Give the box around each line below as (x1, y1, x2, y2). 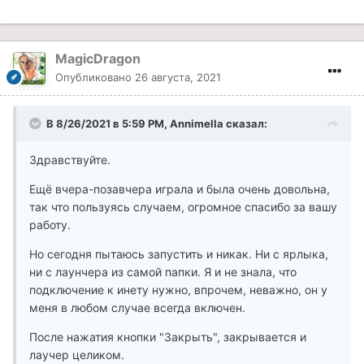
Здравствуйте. (29, 152, 110, 167)
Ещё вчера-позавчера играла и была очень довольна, (29, 181, 330, 196)
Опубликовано (55, 70, 135, 84)
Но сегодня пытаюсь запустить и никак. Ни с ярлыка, (29, 246, 328, 261)
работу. (29, 217, 71, 232)
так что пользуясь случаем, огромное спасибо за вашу (29, 199, 337, 214)
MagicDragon (55, 50, 141, 67)
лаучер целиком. (29, 347, 124, 362)
